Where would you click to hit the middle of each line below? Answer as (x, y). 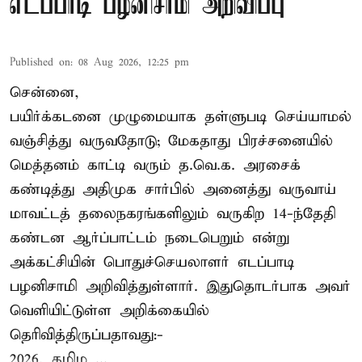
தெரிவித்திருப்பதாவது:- (86, 335)
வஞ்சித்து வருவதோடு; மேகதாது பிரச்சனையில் (171, 141)
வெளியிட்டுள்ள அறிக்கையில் (109, 311)
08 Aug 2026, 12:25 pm (134, 63)
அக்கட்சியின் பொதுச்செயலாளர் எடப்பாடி (152, 263)
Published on (40, 63)
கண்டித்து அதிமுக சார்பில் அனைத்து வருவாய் (173, 190)
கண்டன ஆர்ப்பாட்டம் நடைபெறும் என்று (149, 238)
